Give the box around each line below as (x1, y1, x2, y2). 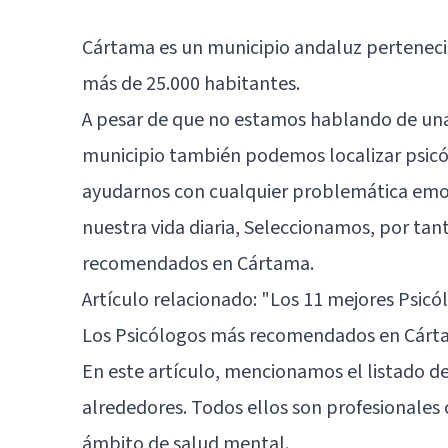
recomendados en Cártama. (82, 250, 314, 279)
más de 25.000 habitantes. (82, 70, 300, 99)
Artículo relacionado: (82, 286, 261, 315)
